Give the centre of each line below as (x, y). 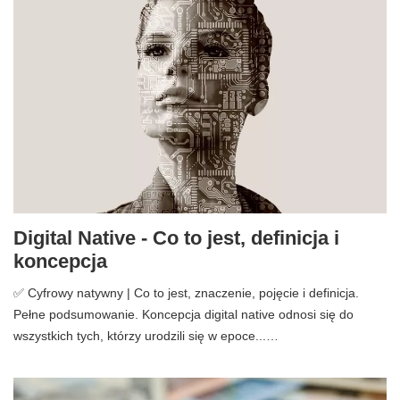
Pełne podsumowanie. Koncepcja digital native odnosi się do (183, 314)
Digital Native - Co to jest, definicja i (176, 237)
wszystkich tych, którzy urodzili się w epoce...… (146, 335)
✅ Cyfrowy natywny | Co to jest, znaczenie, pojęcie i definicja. (186, 292)
